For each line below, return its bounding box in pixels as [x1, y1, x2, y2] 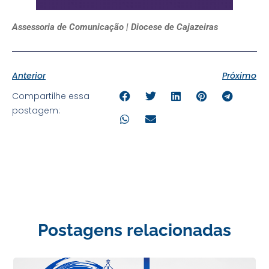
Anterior [12, 69, 46, 82]
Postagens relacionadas [38, 220, 231, 240]
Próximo [222, 69, 256, 82]
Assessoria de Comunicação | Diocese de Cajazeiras [12, 22, 218, 33]
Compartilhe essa [12, 90, 89, 103]
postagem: [12, 104, 60, 117]
